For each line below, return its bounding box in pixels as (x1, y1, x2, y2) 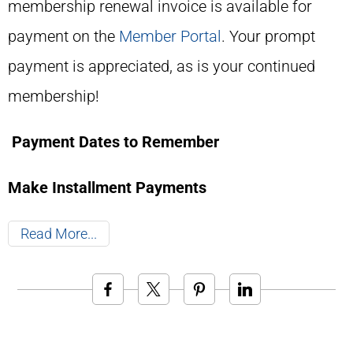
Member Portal (119, 27, 221, 46)
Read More (20, 225, 87, 243)
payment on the (8, 27, 119, 46)
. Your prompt (221, 27, 315, 46)
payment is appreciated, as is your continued (8, 57, 315, 76)
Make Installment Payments (8, 178, 206, 198)
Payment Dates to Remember (12, 132, 219, 152)
